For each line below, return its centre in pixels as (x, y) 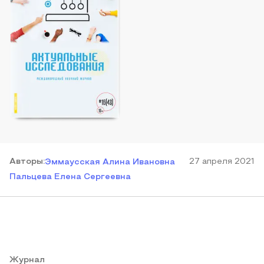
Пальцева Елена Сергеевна (70, 177)
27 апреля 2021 (222, 162)
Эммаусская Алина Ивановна (110, 162)
